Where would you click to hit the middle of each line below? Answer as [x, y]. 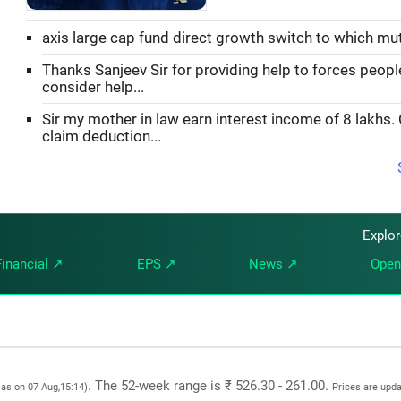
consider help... [93, 87]
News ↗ [273, 264]
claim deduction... [102, 136]
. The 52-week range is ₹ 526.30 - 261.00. [210, 386]
